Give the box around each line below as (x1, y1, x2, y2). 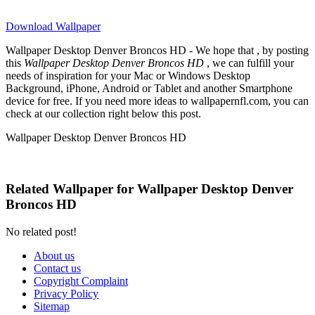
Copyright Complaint (34, 274, 128, 287)
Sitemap (34, 300, 70, 312)
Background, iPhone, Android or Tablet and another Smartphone (6, 82, 292, 95)
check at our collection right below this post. (6, 108, 201, 120)
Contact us (34, 262, 81, 274)
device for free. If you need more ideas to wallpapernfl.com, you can (6, 95, 309, 108)
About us (34, 249, 75, 262)
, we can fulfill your (204, 57, 294, 70)
